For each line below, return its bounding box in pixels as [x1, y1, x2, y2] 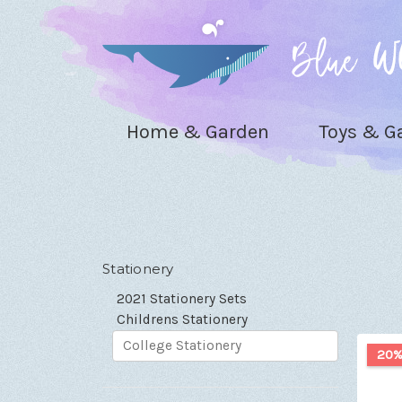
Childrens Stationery [117, 310, 249, 328]
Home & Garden [127, 119, 270, 144]
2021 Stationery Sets [117, 290, 248, 307]
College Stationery [123, 336, 242, 354]
